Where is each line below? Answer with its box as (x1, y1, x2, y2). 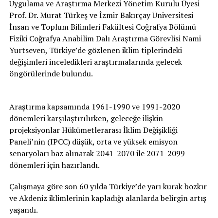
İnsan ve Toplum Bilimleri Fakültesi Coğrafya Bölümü (9, 21, 196, 32)
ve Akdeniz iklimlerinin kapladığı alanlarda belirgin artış (9, 193, 206, 203)
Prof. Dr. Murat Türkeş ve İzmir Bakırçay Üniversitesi (9, 10, 193, 20)
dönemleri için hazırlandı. (9, 160, 100, 170)
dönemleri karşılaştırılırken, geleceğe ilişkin (9, 113, 163, 124)
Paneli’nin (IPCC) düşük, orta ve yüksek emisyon (9, 136, 178, 147)
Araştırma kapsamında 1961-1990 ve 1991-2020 (9, 101, 180, 112)
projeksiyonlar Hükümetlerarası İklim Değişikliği (9, 125, 178, 135)
